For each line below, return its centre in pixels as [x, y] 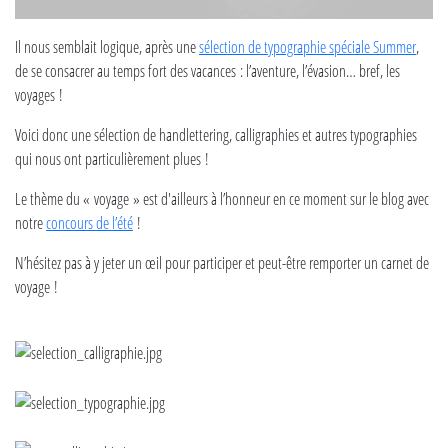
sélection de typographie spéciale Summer [307, 47]
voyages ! [39, 95]
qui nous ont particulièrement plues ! [112, 159]
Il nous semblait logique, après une [107, 47]
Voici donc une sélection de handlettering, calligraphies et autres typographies [216, 135]
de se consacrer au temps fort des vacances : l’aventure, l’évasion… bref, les [207, 71]
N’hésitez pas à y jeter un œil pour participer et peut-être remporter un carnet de [222, 263]
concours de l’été [89, 223]
